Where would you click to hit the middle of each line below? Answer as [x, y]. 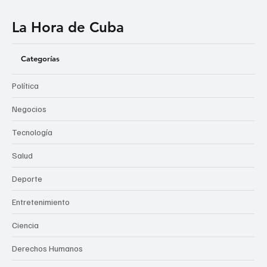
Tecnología [32, 132]
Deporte [27, 178]
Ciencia [25, 225]
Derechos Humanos [47, 248]
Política [25, 85]
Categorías [40, 59]
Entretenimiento [41, 201]
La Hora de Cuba [68, 27]
